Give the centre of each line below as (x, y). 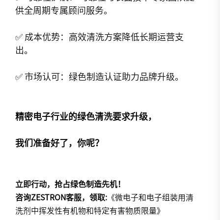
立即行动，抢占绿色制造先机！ (70, 184)
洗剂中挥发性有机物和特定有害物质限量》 (90, 211)
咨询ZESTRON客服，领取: (61, 198)
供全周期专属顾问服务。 (64, 11)
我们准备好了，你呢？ (60, 143)
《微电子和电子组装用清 (151, 198)
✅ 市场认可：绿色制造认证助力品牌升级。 (100, 77)
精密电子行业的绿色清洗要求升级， (86, 117)
